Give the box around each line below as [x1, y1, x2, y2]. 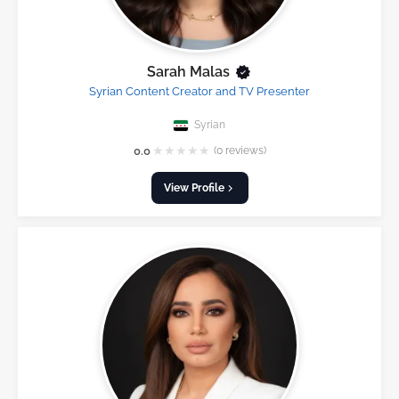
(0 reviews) [213, 143, 266, 157]
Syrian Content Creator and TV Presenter [89, 84, 310, 98]
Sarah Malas [147, 62, 230, 80]
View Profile [163, 181, 224, 195]
